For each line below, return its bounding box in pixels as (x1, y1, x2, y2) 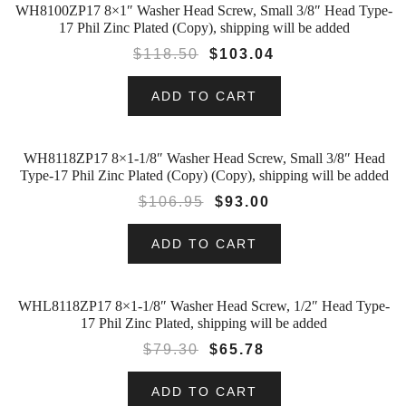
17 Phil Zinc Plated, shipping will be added (81, 315, 327, 331)
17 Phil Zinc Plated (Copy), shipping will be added (58, 20, 350, 35)
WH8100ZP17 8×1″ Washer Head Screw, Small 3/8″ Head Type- (15, 3, 392, 18)
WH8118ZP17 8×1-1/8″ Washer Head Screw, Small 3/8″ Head (23, 150, 385, 166)
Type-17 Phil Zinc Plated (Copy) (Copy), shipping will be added (19, 168, 389, 183)
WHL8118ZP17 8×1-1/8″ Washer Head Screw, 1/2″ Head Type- (18, 298, 390, 314)
